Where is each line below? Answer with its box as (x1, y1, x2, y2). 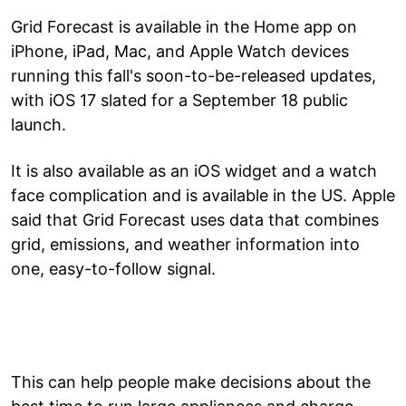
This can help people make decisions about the (11, 372, 371, 391)
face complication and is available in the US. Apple (11, 185, 395, 205)
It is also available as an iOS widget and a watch (11, 160, 377, 180)
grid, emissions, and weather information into (11, 234, 360, 254)
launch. (11, 114, 66, 134)
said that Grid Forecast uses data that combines (11, 209, 379, 229)
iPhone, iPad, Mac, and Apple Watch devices (11, 41, 349, 61)
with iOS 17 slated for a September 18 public (11, 90, 348, 110)
